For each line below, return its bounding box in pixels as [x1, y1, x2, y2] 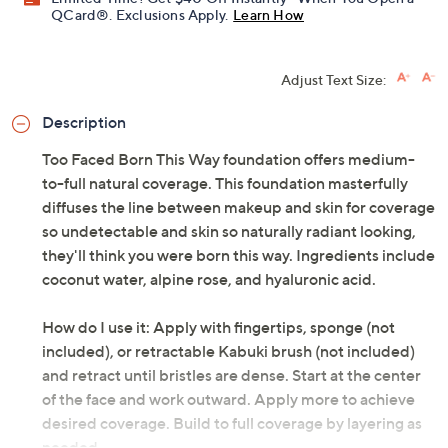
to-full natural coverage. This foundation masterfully [42, 173, 408, 194]
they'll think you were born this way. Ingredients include [42, 245, 435, 266]
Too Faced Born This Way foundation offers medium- [42, 149, 415, 170]
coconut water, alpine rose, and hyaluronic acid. [42, 269, 376, 290]
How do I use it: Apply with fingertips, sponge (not [42, 317, 395, 338]
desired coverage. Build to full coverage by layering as [42, 413, 422, 434]
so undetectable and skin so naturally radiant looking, [42, 221, 416, 242]
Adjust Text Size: [281, 71, 386, 89]
